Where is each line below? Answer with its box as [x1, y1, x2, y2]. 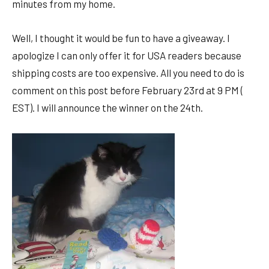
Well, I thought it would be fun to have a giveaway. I [12, 32, 230, 44]
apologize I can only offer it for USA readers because [12, 49, 241, 62]
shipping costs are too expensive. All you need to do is [12, 67, 244, 79]
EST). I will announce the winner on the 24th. [12, 101, 203, 114]
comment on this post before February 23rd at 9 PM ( [12, 84, 243, 97]
